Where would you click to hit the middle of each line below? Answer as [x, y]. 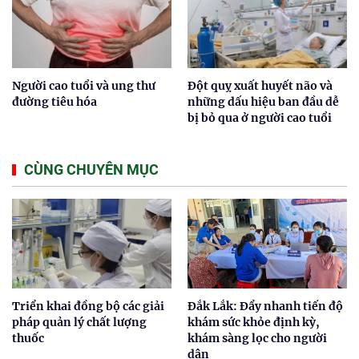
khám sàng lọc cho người [257, 338]
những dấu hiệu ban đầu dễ [263, 101]
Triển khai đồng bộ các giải [88, 306]
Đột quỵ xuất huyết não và [260, 85]
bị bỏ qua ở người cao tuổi [260, 117]
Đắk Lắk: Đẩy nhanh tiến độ [265, 306]
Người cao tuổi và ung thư [84, 85]
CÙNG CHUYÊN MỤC [91, 169]
